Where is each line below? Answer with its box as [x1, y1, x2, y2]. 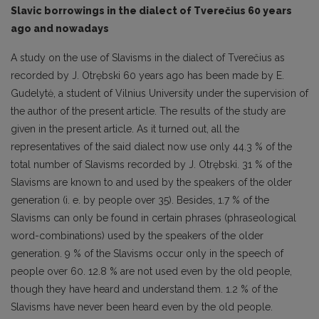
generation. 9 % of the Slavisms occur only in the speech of [11, 248, 283, 260]
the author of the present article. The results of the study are [11, 105, 286, 117]
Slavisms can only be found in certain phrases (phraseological [11, 212, 296, 224]
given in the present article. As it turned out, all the [11, 123, 239, 135]
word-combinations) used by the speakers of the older [11, 230, 263, 242]
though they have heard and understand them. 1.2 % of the [11, 283, 278, 296]
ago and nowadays [11, 23, 109, 35]
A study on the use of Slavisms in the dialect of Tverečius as [11, 52, 285, 64]
